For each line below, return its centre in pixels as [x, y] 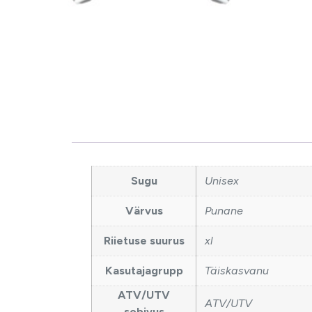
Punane [224, 211]
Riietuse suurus [144, 241]
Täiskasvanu [237, 271]
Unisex [222, 181]
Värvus [144, 211]
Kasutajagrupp [144, 271]
